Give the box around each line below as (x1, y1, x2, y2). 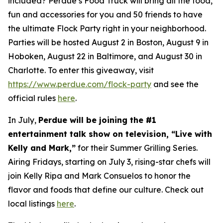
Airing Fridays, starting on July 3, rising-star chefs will (8, 157, 211, 167)
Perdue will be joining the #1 (38, 115, 156, 125)
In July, (8, 115, 38, 125)
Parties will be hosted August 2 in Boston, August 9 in (8, 37, 209, 47)
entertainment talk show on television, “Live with (8, 129, 212, 139)
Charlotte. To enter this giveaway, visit (8, 65, 154, 75)
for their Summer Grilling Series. (76, 143, 198, 153)
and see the (151, 79, 199, 89)
